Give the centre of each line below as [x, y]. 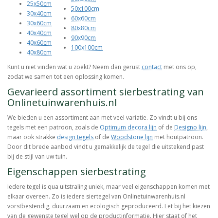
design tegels [75, 137]
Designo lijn [190, 127]
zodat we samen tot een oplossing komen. [66, 77]
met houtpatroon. [178, 137]
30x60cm [39, 23]
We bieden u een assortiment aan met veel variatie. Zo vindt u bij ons [102, 118]
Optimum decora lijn [128, 127]
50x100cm [85, 9]
